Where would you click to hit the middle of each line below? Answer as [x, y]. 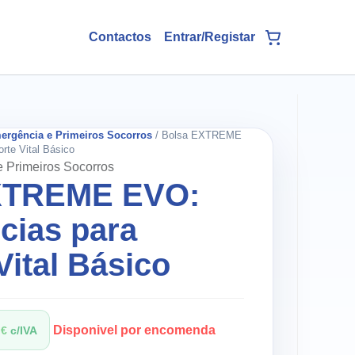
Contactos [120, 37]
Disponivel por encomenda [134, 330]
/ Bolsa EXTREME [197, 135]
